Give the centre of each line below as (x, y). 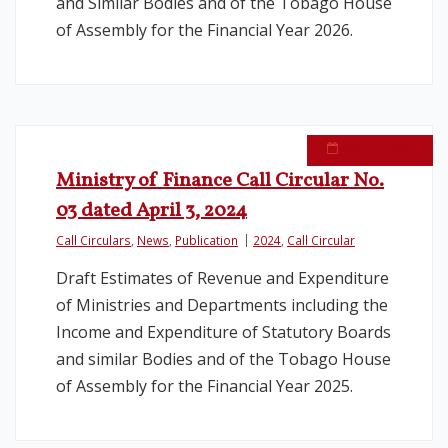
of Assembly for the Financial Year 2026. (204, 30)
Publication (206, 240)
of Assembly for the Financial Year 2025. (204, 386)
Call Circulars (93, 240)
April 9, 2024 (378, 147)
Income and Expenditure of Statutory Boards (223, 332)
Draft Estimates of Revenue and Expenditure (222, 278)
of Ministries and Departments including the (222, 305)
